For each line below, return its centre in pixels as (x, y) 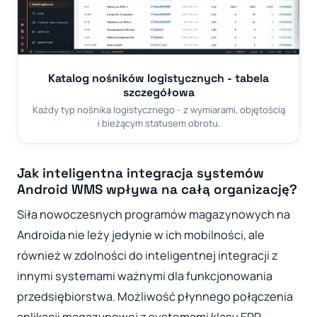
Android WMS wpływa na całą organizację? (157, 190)
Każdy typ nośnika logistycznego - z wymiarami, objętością (158, 109)
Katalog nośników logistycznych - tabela (158, 78)
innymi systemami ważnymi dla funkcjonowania (145, 276)
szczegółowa (158, 92)
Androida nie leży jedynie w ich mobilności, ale (141, 235)
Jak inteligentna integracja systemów (140, 173)
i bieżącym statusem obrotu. (158, 123)
